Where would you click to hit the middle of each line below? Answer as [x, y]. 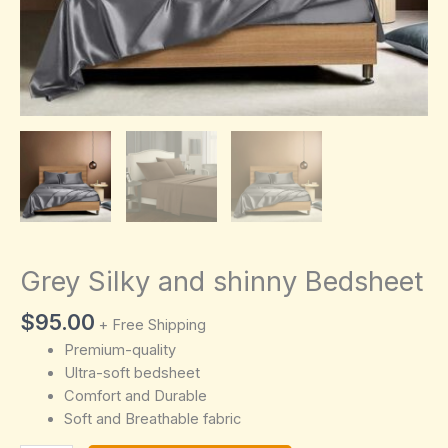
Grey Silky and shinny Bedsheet [221, 281]
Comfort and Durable [135, 395]
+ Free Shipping [152, 325]
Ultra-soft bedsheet [131, 372]
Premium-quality [119, 349]
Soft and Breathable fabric [152, 418]
